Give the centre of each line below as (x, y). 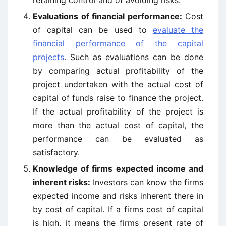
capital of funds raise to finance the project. (118, 98)
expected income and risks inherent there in (118, 196)
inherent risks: (62, 182)
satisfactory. (56, 152)
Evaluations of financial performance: (107, 16)
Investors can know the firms (147, 182)
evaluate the (178, 30)
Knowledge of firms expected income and (118, 168)
